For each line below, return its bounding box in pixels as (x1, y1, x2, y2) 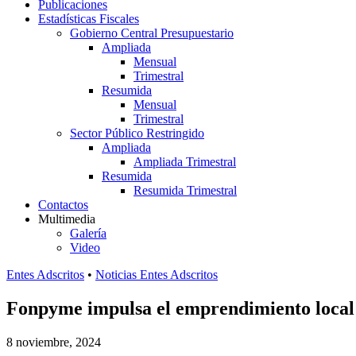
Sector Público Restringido (70, 126, 204, 140)
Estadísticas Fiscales (38, 12, 139, 25)
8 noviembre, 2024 (6, 335, 101, 349)
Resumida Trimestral (133, 184, 237, 197)
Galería (70, 226, 106, 240)
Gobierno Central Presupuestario (70, 26, 234, 40)
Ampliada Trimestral (133, 155, 236, 168)
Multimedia (38, 212, 95, 226)
